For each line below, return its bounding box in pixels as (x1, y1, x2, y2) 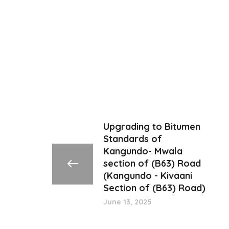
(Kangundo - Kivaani (103, 170, 192, 181)
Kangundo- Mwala (103, 145, 182, 157)
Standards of (103, 133, 162, 145)
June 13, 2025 (103, 197, 152, 207)
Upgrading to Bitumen (103, 121, 200, 132)
